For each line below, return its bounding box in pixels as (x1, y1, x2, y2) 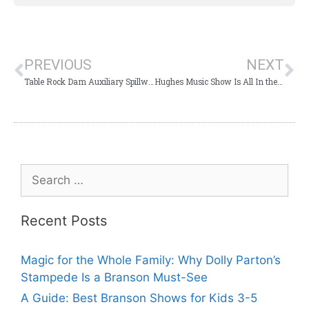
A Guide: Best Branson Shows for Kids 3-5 (21, 290, 257, 305)
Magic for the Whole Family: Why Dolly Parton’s (21, 252, 281, 267)
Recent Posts (21, 212, 107, 229)
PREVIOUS (24, 56, 92, 73)
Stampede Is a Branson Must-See (21, 270, 208, 284)
